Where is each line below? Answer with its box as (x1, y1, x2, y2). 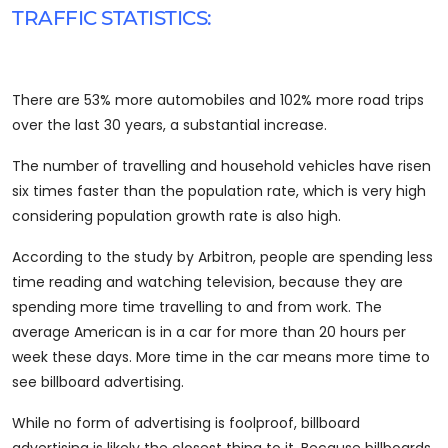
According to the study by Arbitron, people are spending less (12, 247, 433, 268)
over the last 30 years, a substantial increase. (12, 115, 327, 136)
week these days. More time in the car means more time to (12, 347, 430, 368)
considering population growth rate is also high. (12, 206, 341, 227)
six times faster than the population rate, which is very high (12, 181, 426, 202)
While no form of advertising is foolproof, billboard (12, 413, 360, 434)
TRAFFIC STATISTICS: (12, 6, 212, 31)
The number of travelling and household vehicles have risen (12, 156, 431, 177)
